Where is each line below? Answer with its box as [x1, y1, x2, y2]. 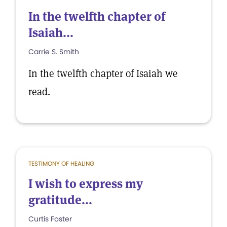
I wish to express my [28, 176, 143, 192]
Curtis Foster [28, 214, 72, 224]
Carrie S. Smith [28, 47, 79, 57]
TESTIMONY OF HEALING [28, 159, 94, 168]
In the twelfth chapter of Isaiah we [28, 67, 178, 80]
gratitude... [28, 192, 92, 208]
